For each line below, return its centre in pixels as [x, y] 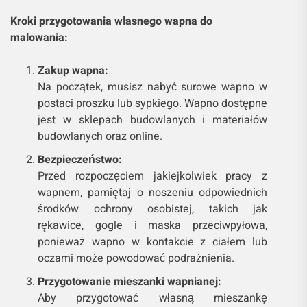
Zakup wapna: [73, 70]
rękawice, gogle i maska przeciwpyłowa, [153, 225]
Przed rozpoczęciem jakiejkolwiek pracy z [153, 176]
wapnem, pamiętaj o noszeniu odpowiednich [153, 192]
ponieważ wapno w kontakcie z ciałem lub [153, 242]
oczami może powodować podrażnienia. [136, 258]
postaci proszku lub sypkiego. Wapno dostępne [153, 103]
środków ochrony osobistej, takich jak [153, 209]
